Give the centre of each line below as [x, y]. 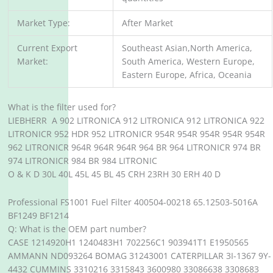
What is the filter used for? [62, 107]
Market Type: [44, 23]
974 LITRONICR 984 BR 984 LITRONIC [83, 160]
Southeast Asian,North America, [187, 48]
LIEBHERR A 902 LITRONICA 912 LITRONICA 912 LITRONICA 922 [138, 120]
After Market [147, 23]
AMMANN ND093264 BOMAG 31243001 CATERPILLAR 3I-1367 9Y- [140, 255]
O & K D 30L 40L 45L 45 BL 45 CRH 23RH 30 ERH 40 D [115, 174]
